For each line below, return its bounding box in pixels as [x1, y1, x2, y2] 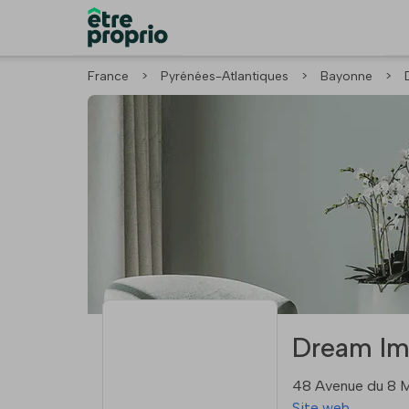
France [88, 68, 129, 85]
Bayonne [320, 68, 372, 85]
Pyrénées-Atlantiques [161, 68, 288, 85]
